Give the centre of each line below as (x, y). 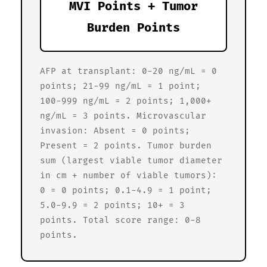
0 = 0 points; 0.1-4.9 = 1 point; (126, 191)
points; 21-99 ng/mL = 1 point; (120, 86)
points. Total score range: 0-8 (120, 221)
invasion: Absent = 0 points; (115, 131)
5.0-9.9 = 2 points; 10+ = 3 (112, 206)
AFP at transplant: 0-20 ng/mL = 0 (128, 72)
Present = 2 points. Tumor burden (126, 146)
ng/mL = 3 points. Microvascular (123, 116)
